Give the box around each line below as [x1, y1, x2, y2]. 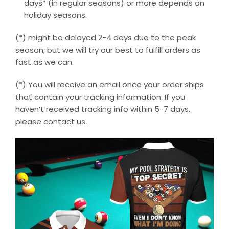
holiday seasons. [24, 9, 87, 20]
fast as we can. [15, 56, 74, 67]
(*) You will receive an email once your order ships [15, 79, 204, 90]
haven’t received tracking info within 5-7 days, [15, 103, 190, 114]
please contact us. [15, 116, 87, 127]
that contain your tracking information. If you [15, 91, 185, 102]
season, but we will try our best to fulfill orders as [15, 44, 200, 55]
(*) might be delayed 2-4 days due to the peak [15, 32, 196, 43]
